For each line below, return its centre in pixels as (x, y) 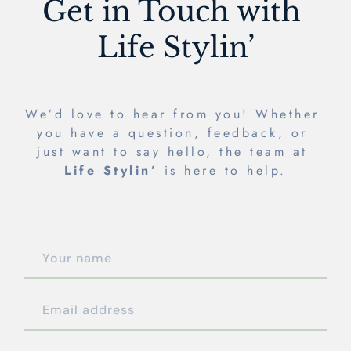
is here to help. (222, 170)
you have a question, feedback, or (172, 133)
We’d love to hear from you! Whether (172, 114)
